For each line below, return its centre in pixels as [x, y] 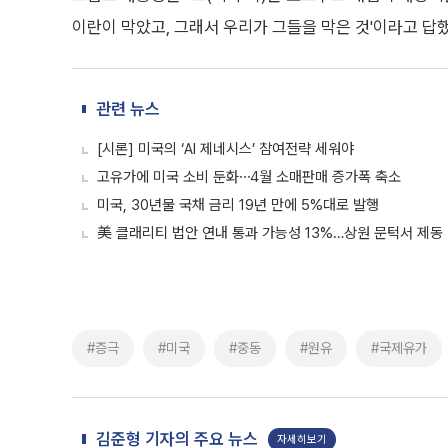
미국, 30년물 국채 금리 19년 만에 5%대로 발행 [238, 205]
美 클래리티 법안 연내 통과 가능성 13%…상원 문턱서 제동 [270, 233]
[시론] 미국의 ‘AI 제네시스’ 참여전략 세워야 [225, 149]
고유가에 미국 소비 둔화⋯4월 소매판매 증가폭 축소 [249, 177]
